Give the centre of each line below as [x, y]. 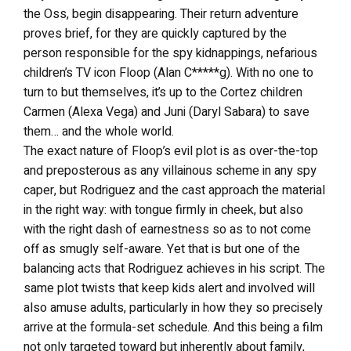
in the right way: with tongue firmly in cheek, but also [163, 210]
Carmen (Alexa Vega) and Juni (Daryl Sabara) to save [166, 112]
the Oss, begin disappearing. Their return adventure [161, 14]
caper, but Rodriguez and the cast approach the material [174, 190]
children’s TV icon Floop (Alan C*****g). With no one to [168, 73]
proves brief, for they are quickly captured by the [155, 34]
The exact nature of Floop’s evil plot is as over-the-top [171, 151]
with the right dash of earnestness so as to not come [167, 230]
